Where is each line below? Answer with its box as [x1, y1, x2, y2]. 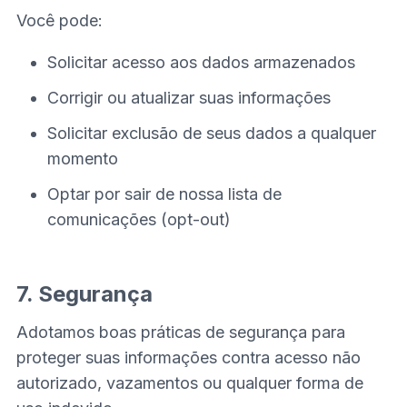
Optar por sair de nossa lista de [47, 184, 283, 203]
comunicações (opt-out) [47, 209, 232, 229]
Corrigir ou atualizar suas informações [47, 88, 332, 108]
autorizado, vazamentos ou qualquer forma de [15, 372, 363, 392]
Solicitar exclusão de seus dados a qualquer [47, 123, 377, 143]
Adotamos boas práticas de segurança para [15, 322, 345, 342]
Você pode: [15, 11, 103, 31]
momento [47, 148, 119, 168]
